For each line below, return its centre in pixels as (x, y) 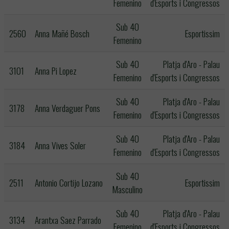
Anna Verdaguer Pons (67, 108)
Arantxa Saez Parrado (68, 220)
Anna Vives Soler (60, 145)
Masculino (127, 189)
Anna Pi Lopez (56, 71)
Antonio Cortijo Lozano (69, 182)
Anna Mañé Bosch (62, 33)
